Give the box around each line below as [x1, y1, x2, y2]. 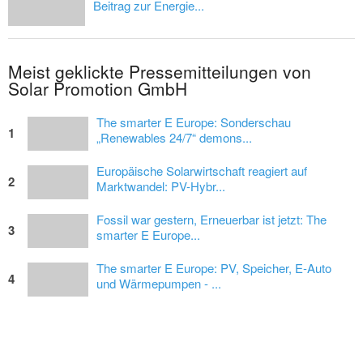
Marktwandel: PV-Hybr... [96, 177, 225, 195]
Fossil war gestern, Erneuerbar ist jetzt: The [96, 211, 327, 228]
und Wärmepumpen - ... [96, 275, 221, 293]
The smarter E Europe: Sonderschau [96, 113, 291, 131]
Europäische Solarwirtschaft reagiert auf [96, 162, 307, 180]
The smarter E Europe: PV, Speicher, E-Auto [96, 259, 331, 277]
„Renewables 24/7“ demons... [96, 129, 252, 147]
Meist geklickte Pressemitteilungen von [8, 59, 311, 84]
